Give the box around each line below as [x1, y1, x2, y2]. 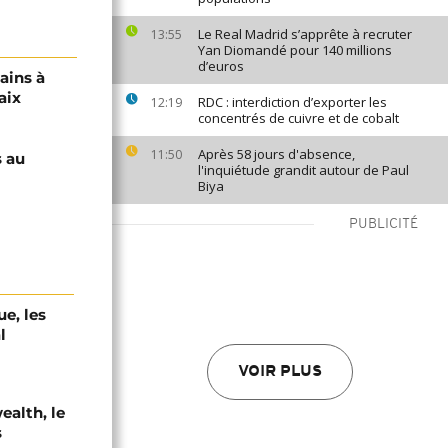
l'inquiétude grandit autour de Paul [198, 161, 409, 179]
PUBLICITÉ [349, 217, 418, 232]
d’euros [198, 57, 244, 75]
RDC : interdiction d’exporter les [198, 93, 387, 111]
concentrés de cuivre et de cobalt [198, 109, 399, 127]
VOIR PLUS [238, 364, 322, 380]
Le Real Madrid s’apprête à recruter [198, 25, 412, 43]
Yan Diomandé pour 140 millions [198, 41, 392, 59]
